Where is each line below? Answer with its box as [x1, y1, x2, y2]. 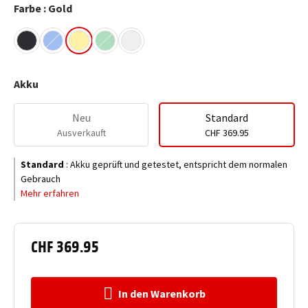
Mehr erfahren [21, 187, 79, 199]
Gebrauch [21, 173, 60, 185]
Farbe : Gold [14, 1, 72, 15]
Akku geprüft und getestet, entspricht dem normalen [70, 158, 287, 170]
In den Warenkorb [118, 287, 206, 300]
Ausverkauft [56, 126, 106, 139]
